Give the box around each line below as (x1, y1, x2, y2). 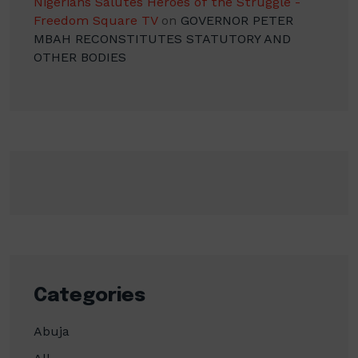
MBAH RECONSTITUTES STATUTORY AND (34, 31, 291, 47)
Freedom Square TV (34, 13, 157, 29)
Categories (34, 286, 145, 307)
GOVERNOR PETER (181, 13, 293, 29)
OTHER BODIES (34, 50, 126, 66)
